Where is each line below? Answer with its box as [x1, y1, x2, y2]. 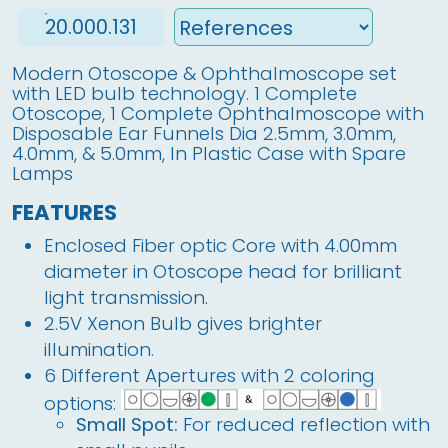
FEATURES [12, 198, 117, 227]
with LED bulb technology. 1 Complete [12, 81, 357, 106]
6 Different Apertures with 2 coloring [44, 363, 375, 388]
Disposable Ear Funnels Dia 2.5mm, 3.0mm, [12, 121, 396, 146]
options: [44, 390, 121, 416]
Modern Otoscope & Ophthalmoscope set [12, 61, 397, 86]
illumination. [44, 337, 154, 362]
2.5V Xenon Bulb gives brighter [44, 311, 322, 336]
